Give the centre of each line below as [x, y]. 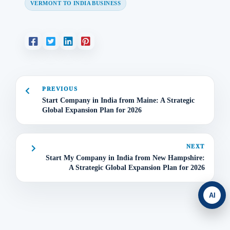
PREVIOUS [60, 89]
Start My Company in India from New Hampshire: [125, 158]
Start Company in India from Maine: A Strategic [118, 100]
